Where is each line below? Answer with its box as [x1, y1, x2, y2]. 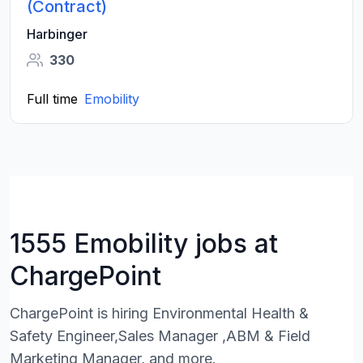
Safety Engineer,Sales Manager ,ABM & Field [10, 327, 310, 344]
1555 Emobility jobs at [10, 228, 278, 259]
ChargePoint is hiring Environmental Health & [10, 305, 309, 322]
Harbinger [27, 26, 88, 42]
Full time [27, 91, 78, 107]
